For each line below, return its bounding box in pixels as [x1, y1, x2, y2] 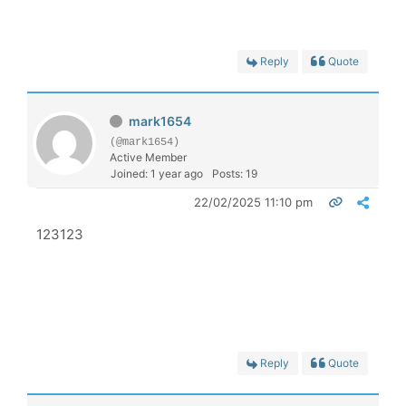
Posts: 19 [212, 166, 257, 180]
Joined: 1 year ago [111, 166, 203, 180]
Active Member [110, 150, 187, 164]
